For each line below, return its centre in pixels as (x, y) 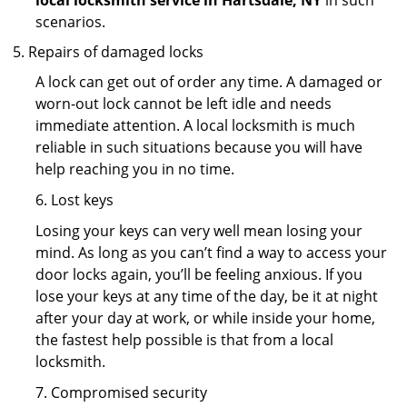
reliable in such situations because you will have (199, 147)
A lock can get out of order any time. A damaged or (209, 82)
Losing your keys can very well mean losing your (199, 231)
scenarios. (70, 22)
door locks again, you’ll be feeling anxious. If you (199, 274)
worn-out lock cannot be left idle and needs (184, 104)
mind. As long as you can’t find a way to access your (211, 253)
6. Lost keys (74, 200)
